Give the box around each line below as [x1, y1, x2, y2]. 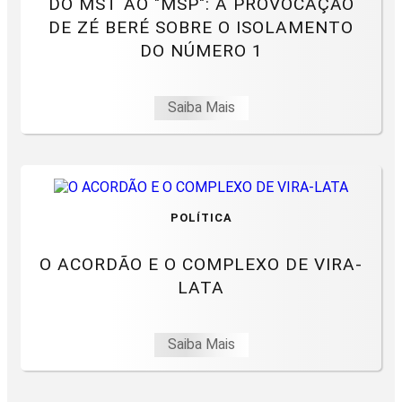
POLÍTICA [170, 211, 232, 225]
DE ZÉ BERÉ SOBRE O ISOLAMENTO [48, 17, 354, 39]
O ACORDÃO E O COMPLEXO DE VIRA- [39, 254, 363, 275]
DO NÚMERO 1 [139, 40, 263, 62]
